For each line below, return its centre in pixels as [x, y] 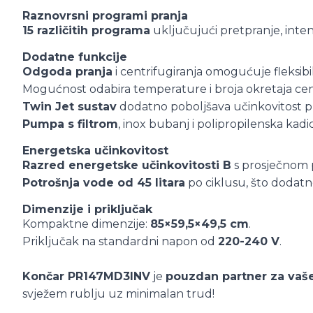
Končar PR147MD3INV [86, 276]
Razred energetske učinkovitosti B [127, 165]
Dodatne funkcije [75, 57]
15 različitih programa [86, 30]
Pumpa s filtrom [70, 124]
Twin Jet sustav [70, 107]
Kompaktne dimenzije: [86, 224]
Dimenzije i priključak [87, 209]
